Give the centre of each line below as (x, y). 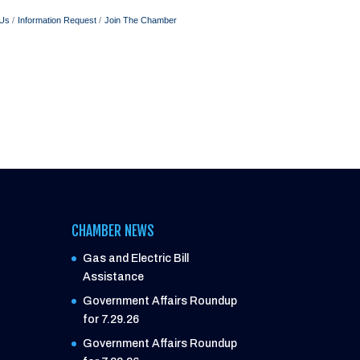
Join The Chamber (141, 20)
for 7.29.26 (111, 319)
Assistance (114, 276)
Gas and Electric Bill (136, 258)
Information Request (57, 20)
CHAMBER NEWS (113, 231)
